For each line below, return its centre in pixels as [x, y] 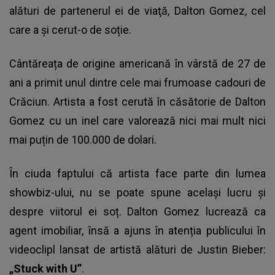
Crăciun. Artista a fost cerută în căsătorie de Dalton [137, 101]
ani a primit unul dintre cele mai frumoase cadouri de [137, 82]
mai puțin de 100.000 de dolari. [84, 139]
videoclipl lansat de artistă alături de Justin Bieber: [137, 249]
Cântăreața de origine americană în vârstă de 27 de [137, 63]
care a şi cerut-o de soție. [70, 29]
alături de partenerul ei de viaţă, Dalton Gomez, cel [137, 10]
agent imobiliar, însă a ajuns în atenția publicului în [137, 230]
